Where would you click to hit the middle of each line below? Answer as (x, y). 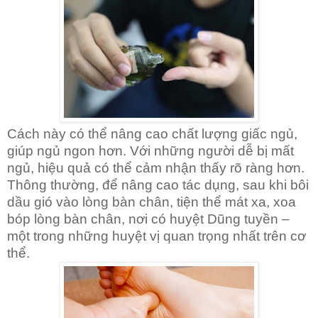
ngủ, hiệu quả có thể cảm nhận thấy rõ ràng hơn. (156, 168)
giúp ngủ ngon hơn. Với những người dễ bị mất (150, 150)
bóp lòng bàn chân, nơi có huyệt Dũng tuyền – (148, 219)
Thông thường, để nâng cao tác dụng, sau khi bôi (158, 185)
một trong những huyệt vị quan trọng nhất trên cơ (157, 236)
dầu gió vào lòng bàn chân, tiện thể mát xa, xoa (152, 202)
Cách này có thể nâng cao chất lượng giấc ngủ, (152, 133)
